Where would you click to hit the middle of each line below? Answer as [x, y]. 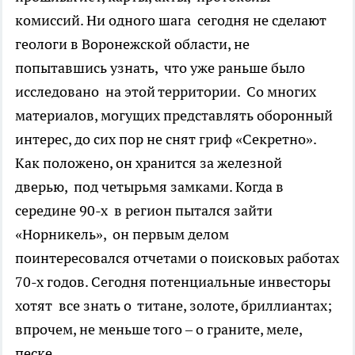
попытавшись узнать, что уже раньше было [160, 67]
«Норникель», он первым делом [122, 234]
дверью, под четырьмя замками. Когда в [149, 186]
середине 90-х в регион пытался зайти [144, 210]
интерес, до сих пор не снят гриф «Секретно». [166, 139]
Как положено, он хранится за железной [149, 162]
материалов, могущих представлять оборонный [174, 115]
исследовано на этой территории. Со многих [166, 91]
